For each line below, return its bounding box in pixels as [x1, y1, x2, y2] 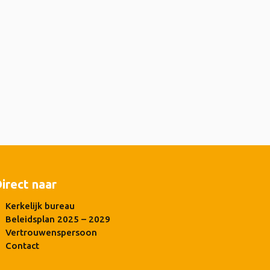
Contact [5, 240, 40, 251]
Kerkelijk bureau [5, 201, 75, 211]
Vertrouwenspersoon [5, 227, 98, 237]
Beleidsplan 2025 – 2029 [5, 214, 111, 224]
